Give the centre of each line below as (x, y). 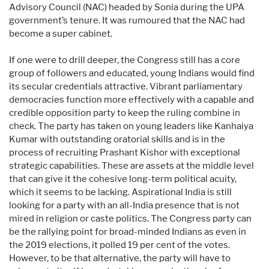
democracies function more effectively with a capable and (131, 99)
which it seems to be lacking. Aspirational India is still (120, 192)
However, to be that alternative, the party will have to (120, 258)
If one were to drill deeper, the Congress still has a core (125, 60)
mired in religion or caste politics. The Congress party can (130, 218)
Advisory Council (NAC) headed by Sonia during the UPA (127, 7)
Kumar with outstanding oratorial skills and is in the (117, 139)
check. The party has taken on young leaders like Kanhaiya (131, 126)
